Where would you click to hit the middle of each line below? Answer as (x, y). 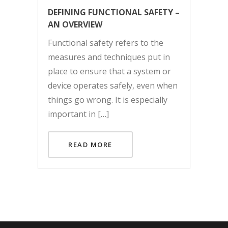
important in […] (78, 114)
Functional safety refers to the (106, 43)
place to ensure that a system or (109, 71)
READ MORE (90, 145)
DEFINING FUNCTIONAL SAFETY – (114, 12)
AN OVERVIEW (75, 24)
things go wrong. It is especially (108, 100)
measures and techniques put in (109, 57)
